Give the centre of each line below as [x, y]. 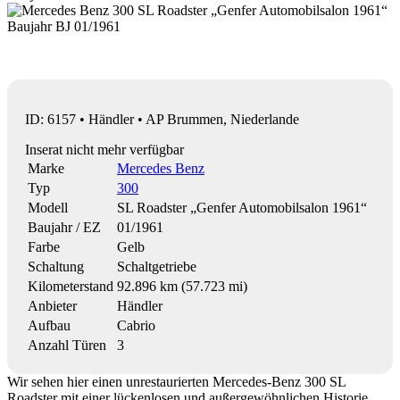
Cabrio [136, 325]
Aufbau [49, 325]
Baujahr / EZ [64, 227]
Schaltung [56, 266]
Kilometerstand [71, 286]
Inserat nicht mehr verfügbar [104, 149]
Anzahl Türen [67, 345]
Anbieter [52, 305]
